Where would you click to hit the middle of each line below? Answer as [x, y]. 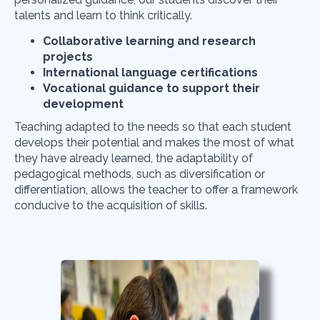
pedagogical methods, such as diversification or [140, 174]
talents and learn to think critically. [103, 15]
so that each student [237, 127]
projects [68, 57]
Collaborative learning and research [149, 41]
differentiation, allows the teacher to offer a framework [156, 190]
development [83, 104]
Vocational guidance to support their [151, 89]
